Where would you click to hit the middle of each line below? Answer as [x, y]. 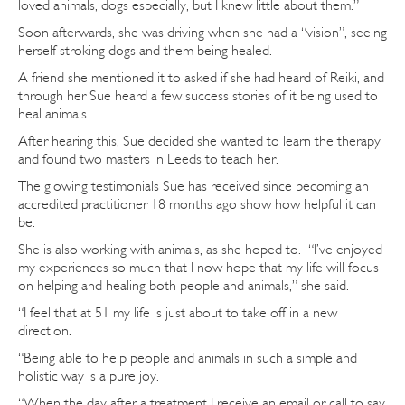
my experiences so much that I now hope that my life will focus [198, 267]
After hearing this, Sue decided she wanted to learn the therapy [199, 141]
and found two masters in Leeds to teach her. [148, 159]
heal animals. [54, 113]
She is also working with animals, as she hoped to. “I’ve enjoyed [200, 249]
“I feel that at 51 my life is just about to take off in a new [178, 312]
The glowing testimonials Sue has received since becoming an [193, 186]
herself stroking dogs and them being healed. [145, 50]
